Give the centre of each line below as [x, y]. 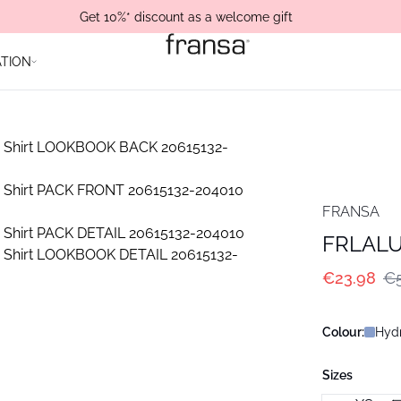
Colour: [343, 332]
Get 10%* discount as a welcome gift [186, 17]
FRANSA [351, 212]
